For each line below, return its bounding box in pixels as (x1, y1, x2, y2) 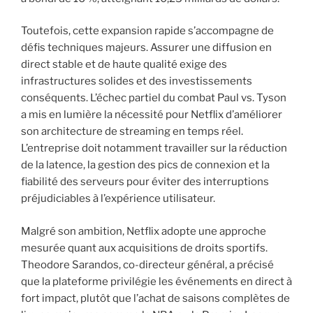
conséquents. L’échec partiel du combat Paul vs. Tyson (21, 92, 286, 105)
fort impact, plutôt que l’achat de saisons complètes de (21, 291, 290, 305)
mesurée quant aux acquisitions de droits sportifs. (21, 241, 268, 254)
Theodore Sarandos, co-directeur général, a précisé (21, 258, 274, 271)
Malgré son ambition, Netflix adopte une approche (21, 224, 266, 238)
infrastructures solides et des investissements (21, 75, 252, 88)
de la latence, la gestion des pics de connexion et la (21, 159, 270, 172)
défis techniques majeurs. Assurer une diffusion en (21, 41, 272, 54)
